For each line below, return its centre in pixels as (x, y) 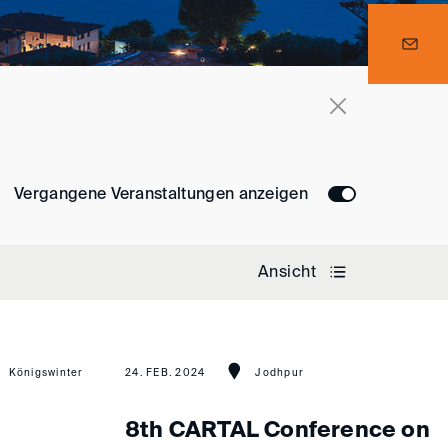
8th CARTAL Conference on (277, 431)
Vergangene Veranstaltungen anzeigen (161, 195)
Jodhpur (279, 373)
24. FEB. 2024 (165, 373)
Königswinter (46, 373)
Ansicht (286, 272)
